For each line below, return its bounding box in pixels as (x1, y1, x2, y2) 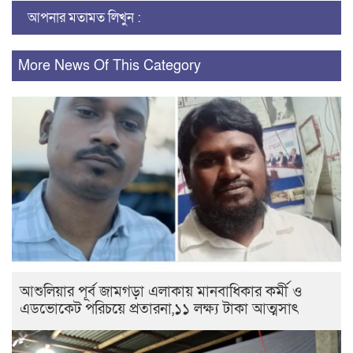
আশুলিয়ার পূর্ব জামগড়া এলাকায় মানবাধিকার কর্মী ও (20, 281, 303, 302)
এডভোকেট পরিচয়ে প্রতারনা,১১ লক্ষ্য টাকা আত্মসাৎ (20, 299, 299, 319)
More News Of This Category (18, 57, 201, 75)
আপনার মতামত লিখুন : (28, 9, 141, 27)
